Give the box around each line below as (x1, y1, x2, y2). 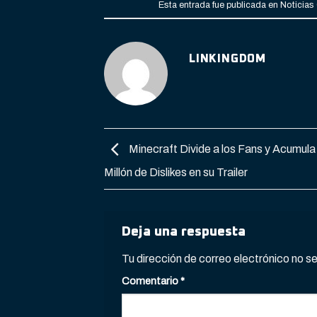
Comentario (122, 275, 180, 287)
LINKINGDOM (189, 53, 266, 65)
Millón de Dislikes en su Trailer (104, 166, 248, 179)
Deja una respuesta (122, 225, 249, 239)
